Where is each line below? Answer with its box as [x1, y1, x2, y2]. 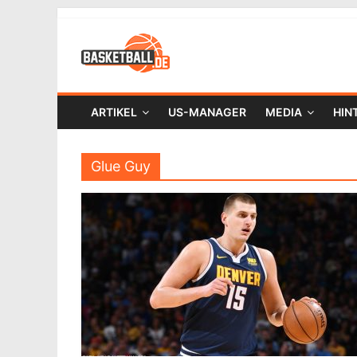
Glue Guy [91, 158, 151, 175]
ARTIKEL [91, 105, 137, 119]
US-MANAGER [168, 105, 246, 119]
